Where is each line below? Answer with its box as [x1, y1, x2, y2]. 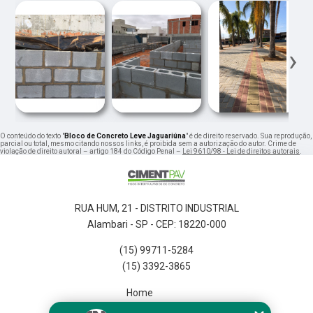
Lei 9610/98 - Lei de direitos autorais [182, 147, 300, 156]
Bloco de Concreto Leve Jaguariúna [64, 132, 186, 140]
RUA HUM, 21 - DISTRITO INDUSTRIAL [74, 203, 239, 214]
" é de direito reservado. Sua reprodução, [186, 132, 312, 140]
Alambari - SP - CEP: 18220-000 [87, 219, 226, 231]
